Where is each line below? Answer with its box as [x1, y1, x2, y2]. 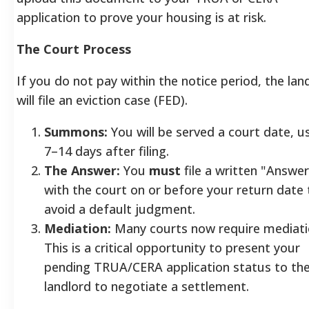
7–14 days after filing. [44, 142, 169, 159]
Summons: [44, 123, 108, 140]
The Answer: [44, 161, 120, 179]
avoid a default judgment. [44, 200, 195, 217]
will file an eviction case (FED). [17, 91, 188, 108]
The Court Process [17, 40, 131, 57]
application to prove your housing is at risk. [17, 8, 266, 26]
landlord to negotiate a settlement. [44, 277, 249, 295]
